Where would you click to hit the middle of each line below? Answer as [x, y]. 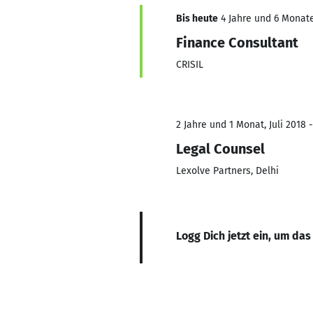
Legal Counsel [220, 149]
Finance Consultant [237, 43]
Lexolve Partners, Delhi [227, 171]
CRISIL [190, 65]
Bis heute [197, 19]
